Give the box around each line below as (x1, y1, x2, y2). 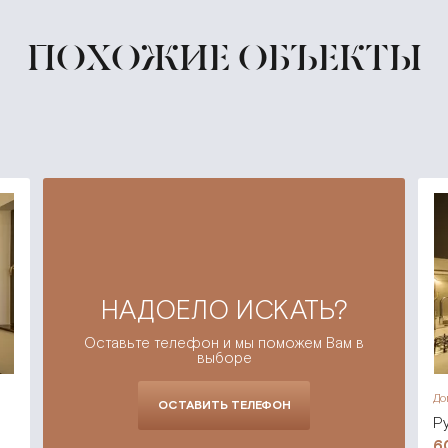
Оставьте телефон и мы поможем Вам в (84, 333, 364, 352)
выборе (196, 348, 252, 367)
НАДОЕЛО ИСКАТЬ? (100, 293, 348, 326)
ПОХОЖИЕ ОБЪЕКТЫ (26, 36, 422, 80)
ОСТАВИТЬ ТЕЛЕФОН (157, 397, 291, 412)
